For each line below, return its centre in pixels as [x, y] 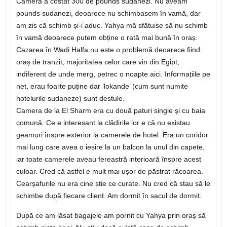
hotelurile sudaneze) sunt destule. [70, 99]
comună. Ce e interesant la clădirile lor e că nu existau [103, 123]
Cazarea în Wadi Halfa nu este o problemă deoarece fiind [108, 50]
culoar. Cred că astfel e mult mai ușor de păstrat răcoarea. [109, 172]
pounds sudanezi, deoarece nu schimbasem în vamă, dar [108, 13]
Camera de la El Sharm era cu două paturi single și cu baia [110, 111]
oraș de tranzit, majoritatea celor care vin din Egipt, [98, 62]
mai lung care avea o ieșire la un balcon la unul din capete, [110, 147]
